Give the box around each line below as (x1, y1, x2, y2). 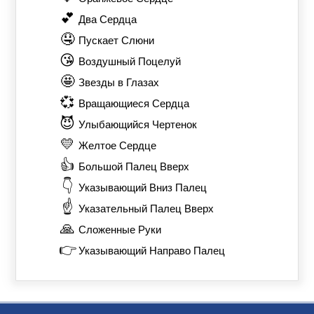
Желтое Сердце (78, 139, 156, 151)
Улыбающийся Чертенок (78, 118, 197, 130)
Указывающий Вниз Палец (78, 182, 207, 193)
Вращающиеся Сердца (78, 97, 189, 109)
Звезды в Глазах (78, 76, 159, 88)
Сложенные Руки (78, 224, 161, 235)
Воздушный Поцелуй (78, 55, 181, 67)
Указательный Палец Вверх (78, 203, 214, 214)
